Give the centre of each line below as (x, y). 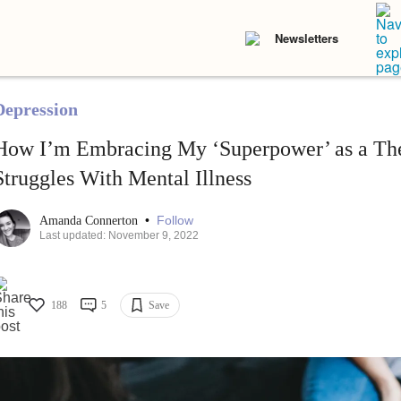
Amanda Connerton (90, 221)
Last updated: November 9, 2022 (119, 236)
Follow (175, 221)
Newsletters (307, 38)
